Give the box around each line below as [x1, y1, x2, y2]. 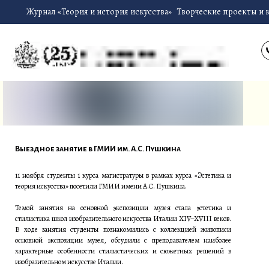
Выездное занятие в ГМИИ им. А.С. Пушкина [15, 144, 181, 153]
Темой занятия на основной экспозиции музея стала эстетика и [15, 202, 231, 213]
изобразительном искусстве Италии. [15, 256, 123, 267]
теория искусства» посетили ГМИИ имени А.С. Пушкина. [15, 181, 187, 191]
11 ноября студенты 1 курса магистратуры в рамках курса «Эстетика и [15, 170, 231, 180]
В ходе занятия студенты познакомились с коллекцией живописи [15, 224, 231, 234]
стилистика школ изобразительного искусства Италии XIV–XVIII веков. [15, 213, 231, 223]
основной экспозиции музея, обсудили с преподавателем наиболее [15, 235, 231, 245]
